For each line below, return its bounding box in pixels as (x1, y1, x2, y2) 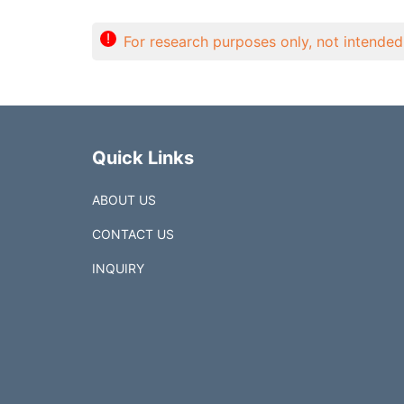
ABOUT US (92, 192, 156, 208)
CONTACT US (92, 226, 174, 243)
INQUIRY (92, 261, 144, 277)
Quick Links (92, 147, 194, 170)
